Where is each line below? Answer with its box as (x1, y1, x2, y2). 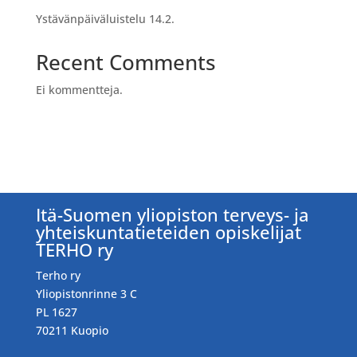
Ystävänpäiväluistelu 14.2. (35, 11, 175, 27)
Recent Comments (35, 48, 216, 77)
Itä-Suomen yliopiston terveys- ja (35, 202, 309, 227)
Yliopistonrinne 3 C (35, 286, 137, 302)
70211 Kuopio (35, 323, 108, 339)
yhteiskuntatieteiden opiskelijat (35, 220, 301, 245)
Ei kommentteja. (35, 82, 123, 98)
